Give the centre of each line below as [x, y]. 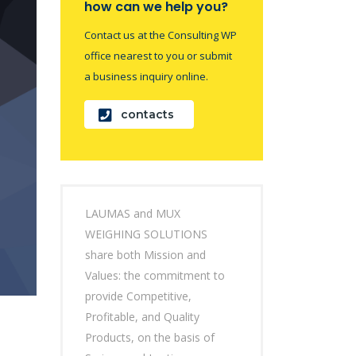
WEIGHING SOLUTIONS [146, 234]
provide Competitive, [138, 296]
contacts [147, 114]
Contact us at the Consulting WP [161, 35]
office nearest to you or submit [158, 56]
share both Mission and [145, 255]
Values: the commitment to [155, 275]
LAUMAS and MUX [133, 213]
